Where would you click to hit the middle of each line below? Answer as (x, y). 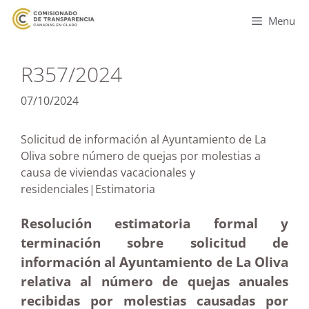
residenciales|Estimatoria (113, 189)
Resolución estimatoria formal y (154, 223)
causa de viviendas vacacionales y (108, 172)
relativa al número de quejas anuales (154, 281)
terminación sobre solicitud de (154, 242)
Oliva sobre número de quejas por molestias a (141, 156)
